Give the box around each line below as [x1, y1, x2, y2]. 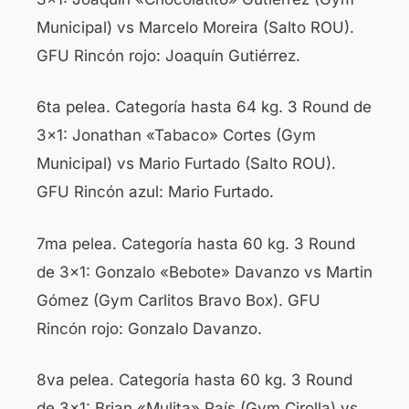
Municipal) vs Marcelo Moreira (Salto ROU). [37, 17, 354, 37]
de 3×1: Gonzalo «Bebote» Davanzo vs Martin [37, 262, 372, 281]
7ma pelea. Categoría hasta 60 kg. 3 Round [37, 234, 355, 253]
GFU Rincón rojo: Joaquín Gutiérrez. [37, 46, 300, 65]
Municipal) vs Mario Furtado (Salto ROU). [37, 154, 336, 173]
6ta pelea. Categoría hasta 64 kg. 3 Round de [37, 98, 372, 117]
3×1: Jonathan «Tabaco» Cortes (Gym [37, 126, 316, 145]
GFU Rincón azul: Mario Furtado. [37, 183, 274, 202]
